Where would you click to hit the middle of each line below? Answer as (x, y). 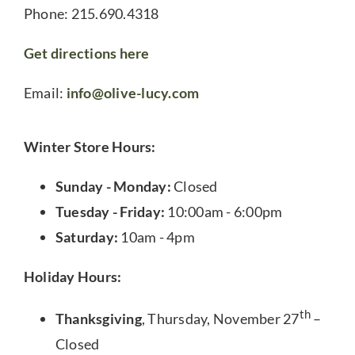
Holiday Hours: (73, 276)
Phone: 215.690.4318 (91, 13)
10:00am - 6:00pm (225, 211)
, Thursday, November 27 (220, 318)
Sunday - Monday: (113, 186)
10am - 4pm (157, 237)
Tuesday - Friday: (111, 211)
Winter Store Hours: (90, 146)
